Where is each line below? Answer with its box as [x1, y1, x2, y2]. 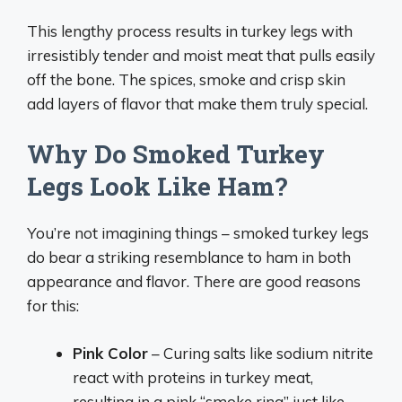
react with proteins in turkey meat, [73, 367, 313, 387]
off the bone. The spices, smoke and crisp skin [27, 69, 345, 89]
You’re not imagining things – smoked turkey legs [27, 223, 369, 242]
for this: [27, 296, 79, 315]
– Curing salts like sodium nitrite [148, 343, 373, 363]
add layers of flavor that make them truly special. [27, 93, 368, 113]
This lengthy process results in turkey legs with [27, 21, 353, 40]
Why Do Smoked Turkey [27, 137, 325, 170]
